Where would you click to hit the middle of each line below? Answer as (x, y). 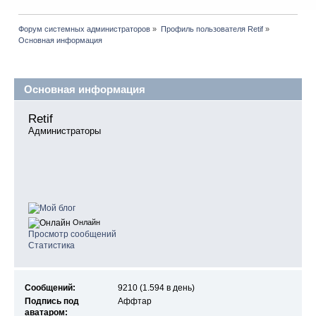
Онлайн (85, 223)
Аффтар (135, 302)
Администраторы (65, 131)
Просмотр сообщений (72, 234)
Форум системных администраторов (85, 29)
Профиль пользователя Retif (212, 29)
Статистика (51, 245)
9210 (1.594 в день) (157, 288)
